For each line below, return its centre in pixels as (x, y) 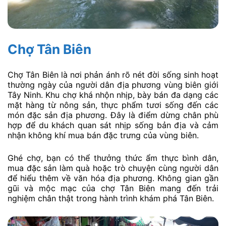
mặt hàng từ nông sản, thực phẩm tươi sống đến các (113, 105)
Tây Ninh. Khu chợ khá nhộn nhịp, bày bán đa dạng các (113, 95)
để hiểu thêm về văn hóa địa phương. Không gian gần (113, 178)
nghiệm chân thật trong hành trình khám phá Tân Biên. (111, 199)
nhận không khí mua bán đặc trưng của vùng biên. (103, 135)
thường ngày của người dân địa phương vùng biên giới (113, 84)
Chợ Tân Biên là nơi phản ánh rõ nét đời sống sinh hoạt (113, 74)
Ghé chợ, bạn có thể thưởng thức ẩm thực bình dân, (113, 158)
